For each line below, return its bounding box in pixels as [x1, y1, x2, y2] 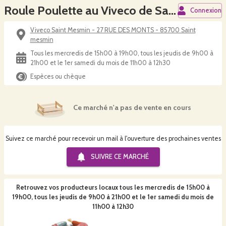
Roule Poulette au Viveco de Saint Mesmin [168, 3, 176, 18]
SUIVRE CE [90, 153, 123, 160]
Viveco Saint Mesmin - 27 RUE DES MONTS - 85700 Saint [30, 26, 196, 34]
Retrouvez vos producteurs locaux [16, 184, 118, 191]
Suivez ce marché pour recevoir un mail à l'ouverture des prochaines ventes [5, 135, 221, 142]
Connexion [190, 7, 222, 14]
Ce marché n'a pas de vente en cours [73, 102, 191, 112]
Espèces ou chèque [30, 73, 86, 80]
